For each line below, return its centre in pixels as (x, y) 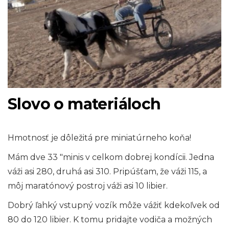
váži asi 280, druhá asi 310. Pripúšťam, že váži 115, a (107, 172)
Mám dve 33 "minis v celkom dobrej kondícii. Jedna (111, 157)
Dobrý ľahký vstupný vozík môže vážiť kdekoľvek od (114, 205)
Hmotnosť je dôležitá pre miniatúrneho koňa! (99, 138)
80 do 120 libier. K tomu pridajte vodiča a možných (110, 220)
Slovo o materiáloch (84, 104)
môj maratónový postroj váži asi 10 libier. (88, 186)
